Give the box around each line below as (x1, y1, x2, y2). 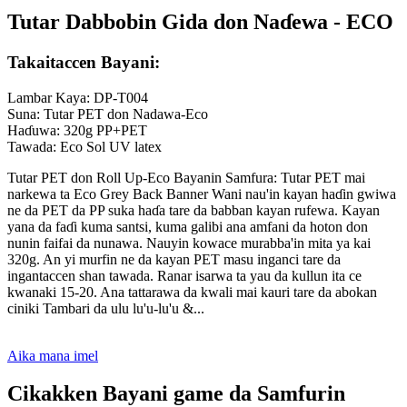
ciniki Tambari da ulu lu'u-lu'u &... (7, 300, 204, 316)
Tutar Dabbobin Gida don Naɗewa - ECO (7, 9, 393, 34)
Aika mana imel (7, 347, 98, 363)
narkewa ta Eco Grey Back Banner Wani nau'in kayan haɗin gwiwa (7, 185, 396, 202)
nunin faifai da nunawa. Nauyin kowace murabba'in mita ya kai (7, 234, 371, 251)
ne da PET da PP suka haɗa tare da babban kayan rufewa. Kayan (7, 202, 380, 218)
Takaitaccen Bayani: (7, 52, 160, 72)
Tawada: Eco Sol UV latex (7, 138, 162, 154)
